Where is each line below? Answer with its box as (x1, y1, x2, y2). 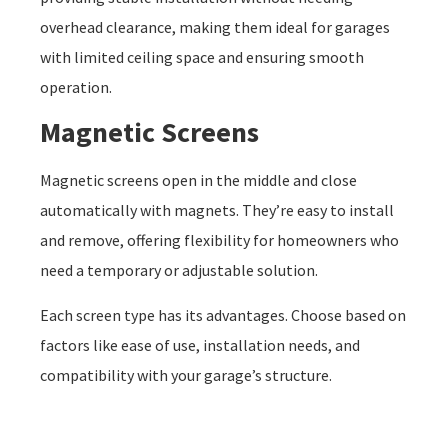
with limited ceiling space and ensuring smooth (40, 46, 364, 67)
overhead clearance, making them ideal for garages (40, 16, 390, 37)
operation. (40, 76, 112, 97)
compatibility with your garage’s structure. (40, 364, 332, 385)
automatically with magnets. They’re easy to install (40, 200, 394, 221)
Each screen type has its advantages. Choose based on (40, 304, 406, 325)
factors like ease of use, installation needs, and (40, 334, 360, 355)
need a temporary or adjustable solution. (40, 260, 318, 281)
